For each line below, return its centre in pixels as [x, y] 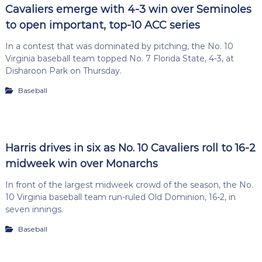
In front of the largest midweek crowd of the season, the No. [129, 185]
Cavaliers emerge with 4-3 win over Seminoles [128, 9]
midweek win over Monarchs [81, 164]
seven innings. [34, 210]
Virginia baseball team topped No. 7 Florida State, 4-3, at [119, 58]
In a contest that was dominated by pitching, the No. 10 [119, 46]
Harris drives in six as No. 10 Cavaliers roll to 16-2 [130, 148]
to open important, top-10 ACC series [102, 25]
